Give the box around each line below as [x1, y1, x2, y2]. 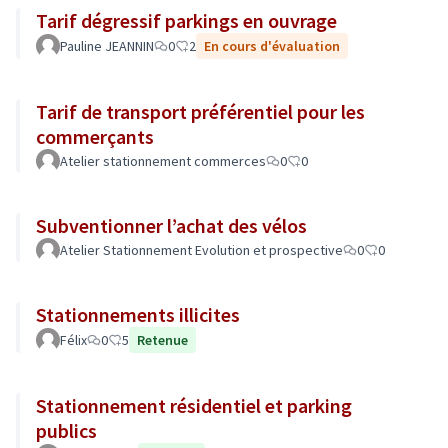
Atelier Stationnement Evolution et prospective [60, 241, 343, 259]
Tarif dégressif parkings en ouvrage [36, 8, 337, 33]
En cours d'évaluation [204, 37, 340, 55]
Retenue [137, 331, 188, 349]
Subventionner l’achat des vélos [36, 213, 307, 238]
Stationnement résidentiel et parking [36, 393, 352, 418]
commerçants [36, 124, 154, 149]
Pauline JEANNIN [60, 37, 154, 55]
